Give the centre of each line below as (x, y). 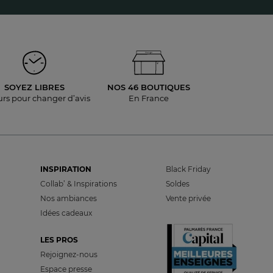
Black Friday (188, 169)
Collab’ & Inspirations (79, 184)
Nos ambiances (69, 198)
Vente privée (188, 198)
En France (148, 98)
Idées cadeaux (66, 213)
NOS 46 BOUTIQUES (148, 87)
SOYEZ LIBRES (34, 87)
